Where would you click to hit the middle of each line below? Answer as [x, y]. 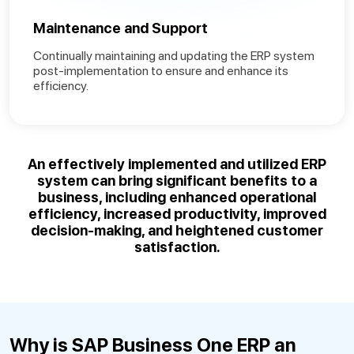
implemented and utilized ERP [227, 164]
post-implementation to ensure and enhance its [161, 70]
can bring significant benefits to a [202, 180]
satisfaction [175, 247]
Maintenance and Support [121, 28]
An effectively [78, 164]
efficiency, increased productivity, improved [177, 213]
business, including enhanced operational [177, 197]
